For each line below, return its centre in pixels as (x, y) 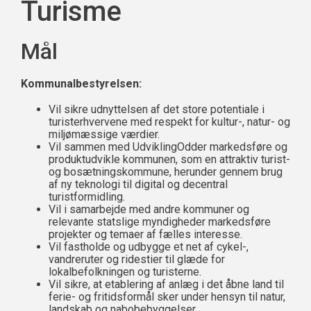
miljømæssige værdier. (104, 134)
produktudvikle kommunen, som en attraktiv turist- (169, 159)
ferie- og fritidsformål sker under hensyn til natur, (167, 297)
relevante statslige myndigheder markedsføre (160, 222)
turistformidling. (87, 197)
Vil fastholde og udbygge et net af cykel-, (149, 247)
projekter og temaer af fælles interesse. (145, 234)
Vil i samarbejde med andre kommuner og (149, 209)
